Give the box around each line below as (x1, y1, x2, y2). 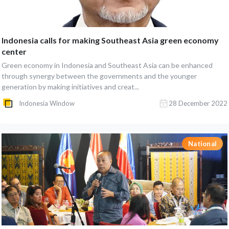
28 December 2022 (169, 99, 227, 107)
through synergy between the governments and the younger (2, 72, 197, 80)
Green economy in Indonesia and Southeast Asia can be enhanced (2, 61, 213, 70)
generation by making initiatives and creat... (2, 82, 139, 91)
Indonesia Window (19, 99, 75, 107)
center (2, 47, 27, 56)
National (188, 140, 217, 148)
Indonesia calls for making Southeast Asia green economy (2, 35, 219, 45)
